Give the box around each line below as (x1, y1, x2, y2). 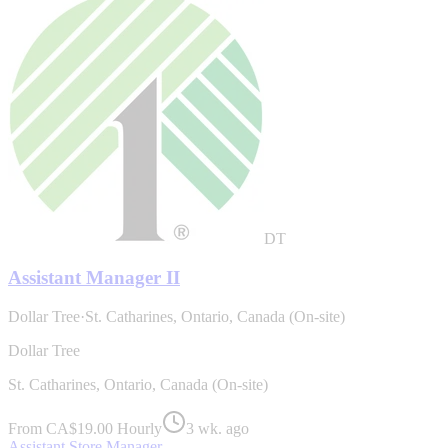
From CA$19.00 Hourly (8, 419, 162, 437)
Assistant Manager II (8, 266, 180, 288)
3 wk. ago (186, 419, 249, 437)
